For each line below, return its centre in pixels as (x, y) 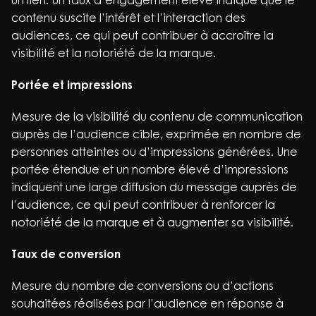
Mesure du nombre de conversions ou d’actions (142, 286)
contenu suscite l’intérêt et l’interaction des (128, 18)
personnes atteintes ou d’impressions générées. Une (154, 152)
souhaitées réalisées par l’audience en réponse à (147, 303)
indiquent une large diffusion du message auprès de (154, 187)
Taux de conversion (66, 254)
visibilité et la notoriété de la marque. (114, 53)
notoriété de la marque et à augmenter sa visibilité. (152, 222)
